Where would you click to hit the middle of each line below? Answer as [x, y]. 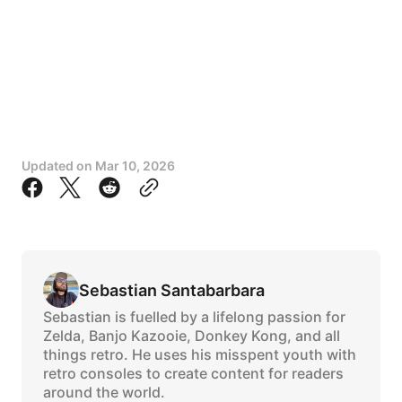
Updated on [58, 166]
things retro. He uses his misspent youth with [200, 355]
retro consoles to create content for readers [193, 374]
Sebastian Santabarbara [172, 290]
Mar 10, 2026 [135, 166]
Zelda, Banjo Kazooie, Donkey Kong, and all [192, 336]
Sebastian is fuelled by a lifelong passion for [194, 317]
